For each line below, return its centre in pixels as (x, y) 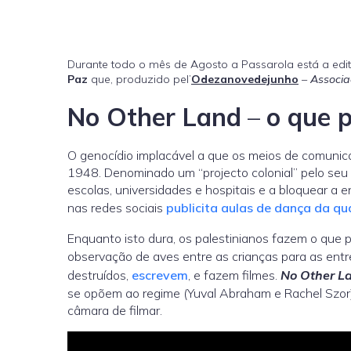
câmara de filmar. (115, 311)
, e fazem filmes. (234, 275)
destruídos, (100, 275)
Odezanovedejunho (245, 80)
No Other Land (154, 117)
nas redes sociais (117, 208)
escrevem (160, 275)
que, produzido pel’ (139, 80)
